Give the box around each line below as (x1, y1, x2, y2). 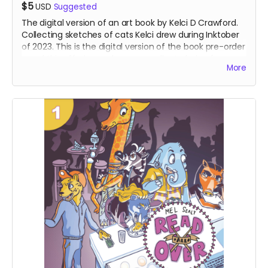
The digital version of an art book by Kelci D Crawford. (22, 16, 238, 29)
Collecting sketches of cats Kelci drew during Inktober (22, 28, 239, 41)
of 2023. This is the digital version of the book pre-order (22, 40, 245, 53)
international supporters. (22, 64, 121, 77)
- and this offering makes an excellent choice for (22, 52, 222, 65)
